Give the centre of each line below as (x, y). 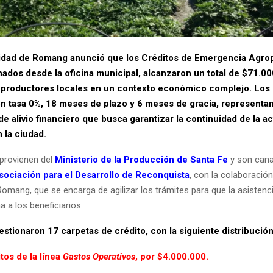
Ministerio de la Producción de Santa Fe (141, 160)
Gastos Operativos (99, 257)
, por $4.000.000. (172, 257)
